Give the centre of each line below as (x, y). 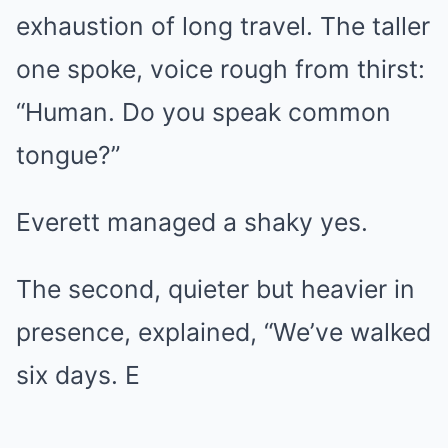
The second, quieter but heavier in (215, 288)
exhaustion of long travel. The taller (223, 25)
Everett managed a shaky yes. (192, 221)
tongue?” (68, 154)
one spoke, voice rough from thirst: (220, 68)
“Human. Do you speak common (203, 111)
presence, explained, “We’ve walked (223, 331)
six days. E (78, 374)
